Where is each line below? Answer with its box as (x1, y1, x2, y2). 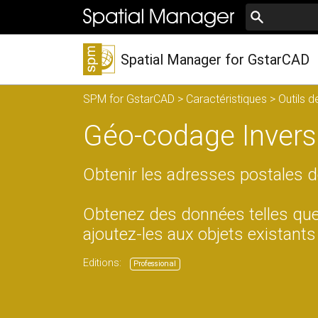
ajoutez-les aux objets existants (83, 224, 316, 244)
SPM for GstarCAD (83, 92, 175, 106)
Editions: (83, 257, 124, 269)
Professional (133, 259, 177, 268)
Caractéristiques (186, 92, 267, 106)
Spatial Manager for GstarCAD (121, 51, 309, 68)
